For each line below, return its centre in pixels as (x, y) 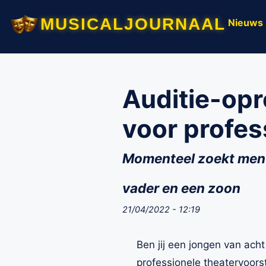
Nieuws (246, 22)
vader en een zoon (181, 188)
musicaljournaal (133, 21)
